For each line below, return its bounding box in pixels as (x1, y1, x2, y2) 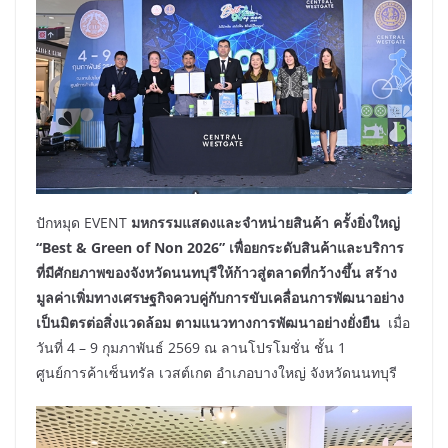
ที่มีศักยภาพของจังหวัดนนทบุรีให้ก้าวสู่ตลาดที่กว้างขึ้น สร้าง (36, 263, 397, 283)
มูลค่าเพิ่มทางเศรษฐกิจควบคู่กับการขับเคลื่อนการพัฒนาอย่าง (36, 288, 404, 308)
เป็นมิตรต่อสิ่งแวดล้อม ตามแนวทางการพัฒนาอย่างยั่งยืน (36, 313, 380, 333)
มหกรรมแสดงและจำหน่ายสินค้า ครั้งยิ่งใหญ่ (131, 213, 400, 233)
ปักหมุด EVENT (36, 213, 131, 233)
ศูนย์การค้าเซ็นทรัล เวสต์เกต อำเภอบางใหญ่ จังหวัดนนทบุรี (36, 363, 397, 383)
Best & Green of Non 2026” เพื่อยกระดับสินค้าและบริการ (42, 238, 404, 258)
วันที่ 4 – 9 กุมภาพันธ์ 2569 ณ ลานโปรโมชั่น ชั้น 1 (36, 338, 346, 358)
